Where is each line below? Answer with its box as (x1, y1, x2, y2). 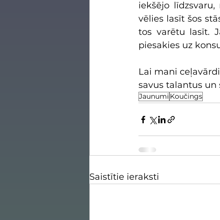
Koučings (170, 92, 202, 101)
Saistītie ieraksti (89, 171, 159, 183)
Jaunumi (139, 92, 169, 101)
